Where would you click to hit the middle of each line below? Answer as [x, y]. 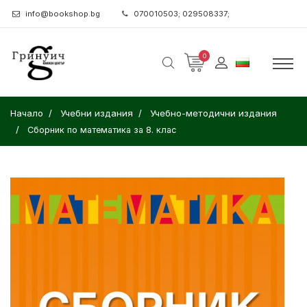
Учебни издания [97, 113]
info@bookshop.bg [63, 14]
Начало [27, 113]
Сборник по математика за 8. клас [102, 130]
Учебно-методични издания [213, 113]
